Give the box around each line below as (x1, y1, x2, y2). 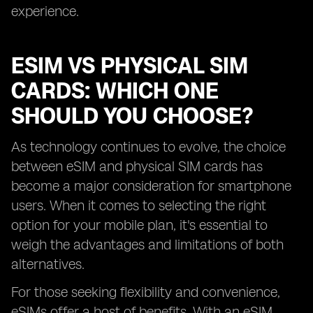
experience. (11, 3, 79, 20)
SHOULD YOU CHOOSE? (11, 103, 254, 129)
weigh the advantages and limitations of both (11, 236, 284, 253)
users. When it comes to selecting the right (11, 197, 266, 214)
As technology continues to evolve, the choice (11, 138, 286, 155)
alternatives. (11, 256, 85, 272)
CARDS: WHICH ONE (11, 78, 219, 104)
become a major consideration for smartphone (11, 177, 291, 194)
